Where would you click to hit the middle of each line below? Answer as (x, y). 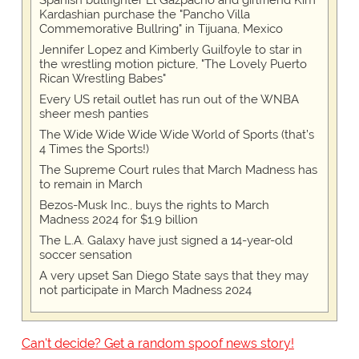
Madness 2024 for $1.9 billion (118, 220)
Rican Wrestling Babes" (102, 79)
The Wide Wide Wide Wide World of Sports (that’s (176, 135)
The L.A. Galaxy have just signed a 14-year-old (165, 241)
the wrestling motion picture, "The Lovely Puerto (173, 65)
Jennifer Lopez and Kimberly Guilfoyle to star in (170, 50)
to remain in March (91, 185)
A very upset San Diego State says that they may (173, 276)
